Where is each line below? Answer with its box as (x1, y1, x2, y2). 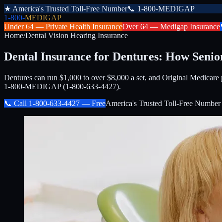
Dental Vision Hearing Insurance (25, 31, 128, 40)
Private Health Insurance (46, 22, 122, 31)
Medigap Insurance (160, 22, 220, 31)
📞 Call (4, 99, 29, 108)
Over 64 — (122, 22, 160, 31)
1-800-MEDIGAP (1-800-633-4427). (4, 82, 121, 91)
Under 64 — (4, 22, 46, 31)
